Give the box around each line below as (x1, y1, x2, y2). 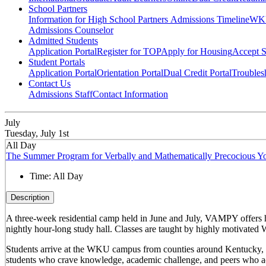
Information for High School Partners (28, 14, 170, 25)
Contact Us (28, 78, 71, 89)
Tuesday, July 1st (5, 128, 69, 139)
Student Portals (28, 57, 85, 68)
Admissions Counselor (28, 25, 113, 36)
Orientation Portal (97, 68, 163, 78)
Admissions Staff (28, 89, 93, 100)
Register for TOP (97, 46, 161, 57)
